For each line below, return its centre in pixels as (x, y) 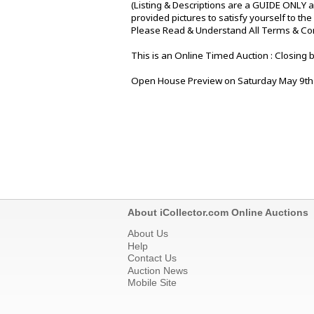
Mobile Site (152, 282)
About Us (148, 234)
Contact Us (152, 258)
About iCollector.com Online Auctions (218, 213)
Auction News (158, 270)
